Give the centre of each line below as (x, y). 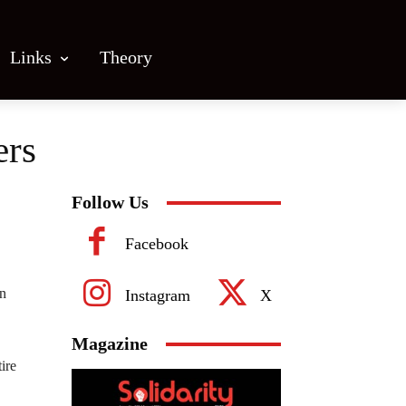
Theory (126, 57)
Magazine (110, 343)
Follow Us (110, 202)
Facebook (157, 243)
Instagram (158, 295)
